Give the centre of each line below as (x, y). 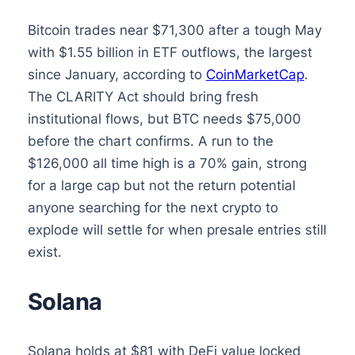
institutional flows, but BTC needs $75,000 (164, 119)
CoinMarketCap (255, 75)
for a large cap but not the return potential (161, 186)
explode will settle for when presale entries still (177, 230)
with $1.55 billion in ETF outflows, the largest (170, 53)
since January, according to (116, 75)
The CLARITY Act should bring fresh (143, 97)
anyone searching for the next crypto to (153, 208)
